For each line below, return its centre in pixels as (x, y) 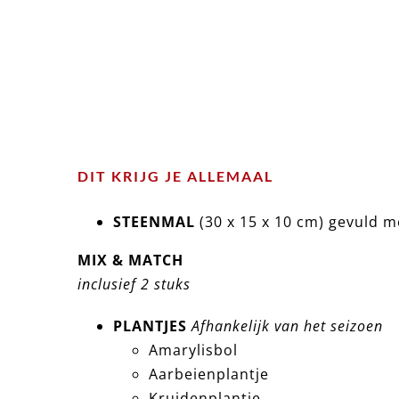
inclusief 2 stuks (134, 285)
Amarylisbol (193, 350)
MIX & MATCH (130, 261)
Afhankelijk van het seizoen (287, 326)
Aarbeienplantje (208, 375)
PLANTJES (150, 326)
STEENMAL (154, 222)
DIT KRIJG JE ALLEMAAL (175, 176)
